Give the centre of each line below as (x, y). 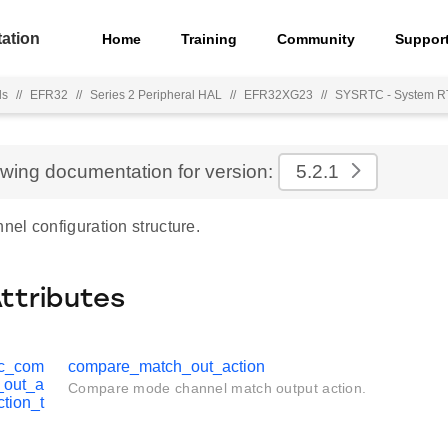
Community (316, 38)
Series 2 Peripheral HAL (156, 95)
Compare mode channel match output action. (217, 388)
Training (209, 38)
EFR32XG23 (278, 95)
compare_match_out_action (166, 366)
